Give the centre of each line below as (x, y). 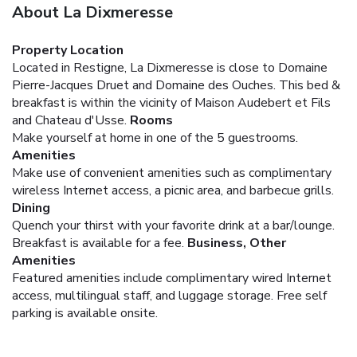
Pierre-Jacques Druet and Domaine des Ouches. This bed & (176, 85)
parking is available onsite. (85, 313)
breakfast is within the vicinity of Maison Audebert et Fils (171, 102)
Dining (31, 208)
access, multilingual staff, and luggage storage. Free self (169, 295)
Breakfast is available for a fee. (98, 243)
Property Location (68, 50)
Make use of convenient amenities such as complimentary (172, 173)
